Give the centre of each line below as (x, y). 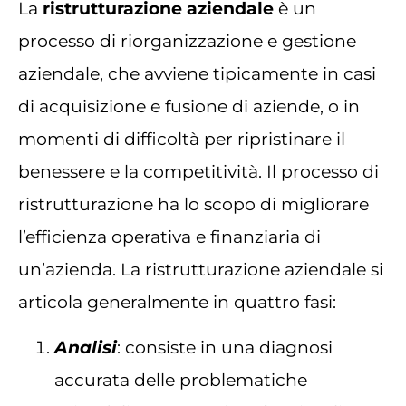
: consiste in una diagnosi (225, 347)
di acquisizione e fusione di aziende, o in (189, 106)
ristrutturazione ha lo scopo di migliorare (193, 204)
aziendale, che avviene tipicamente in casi (197, 73)
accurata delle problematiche (181, 380)
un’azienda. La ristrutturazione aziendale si (201, 269)
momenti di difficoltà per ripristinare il (182, 139)
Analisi (86, 347)
